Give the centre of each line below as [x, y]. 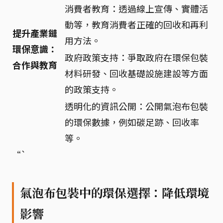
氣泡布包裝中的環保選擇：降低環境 [115, 193]
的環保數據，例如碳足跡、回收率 [132, 122]
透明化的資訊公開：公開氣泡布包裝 [136, 106]
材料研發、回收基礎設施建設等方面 [136, 73]
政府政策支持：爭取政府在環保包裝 [136, 57]
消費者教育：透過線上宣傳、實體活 [136, 8]
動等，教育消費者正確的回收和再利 [136, 24]
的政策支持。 [92, 89]
